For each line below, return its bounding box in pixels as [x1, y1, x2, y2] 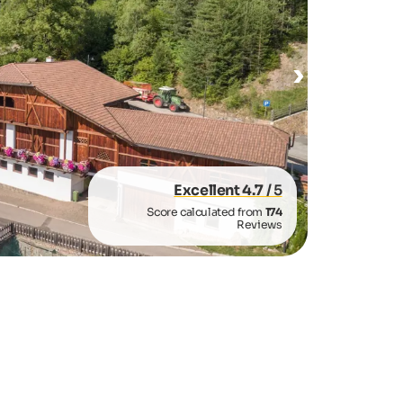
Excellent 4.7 [174, 181, 264, 201]
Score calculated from [147, 205, 265, 220]
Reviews [237, 218, 282, 233]
